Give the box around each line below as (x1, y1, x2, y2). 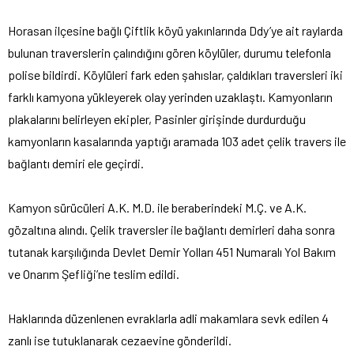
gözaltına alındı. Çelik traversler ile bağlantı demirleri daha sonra (8, 221, 335, 237)
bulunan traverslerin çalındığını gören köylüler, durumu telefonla (8, 44, 331, 60)
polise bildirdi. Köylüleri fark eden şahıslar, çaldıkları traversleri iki (8, 66, 343, 82)
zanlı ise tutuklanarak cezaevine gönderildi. (8, 332, 232, 348)
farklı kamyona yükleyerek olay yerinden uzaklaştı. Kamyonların (8, 88, 333, 104)
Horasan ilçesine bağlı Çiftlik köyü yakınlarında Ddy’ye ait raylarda (8, 22, 343, 38)
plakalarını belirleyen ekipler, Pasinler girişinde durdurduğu (8, 111, 306, 126)
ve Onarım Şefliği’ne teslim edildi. (8, 265, 179, 281)
